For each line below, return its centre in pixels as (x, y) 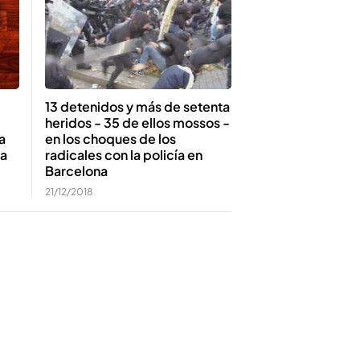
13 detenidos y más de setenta (137, 106)
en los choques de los (110, 138)
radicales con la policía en (124, 154)
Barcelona (76, 170)
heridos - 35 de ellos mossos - (137, 122)
